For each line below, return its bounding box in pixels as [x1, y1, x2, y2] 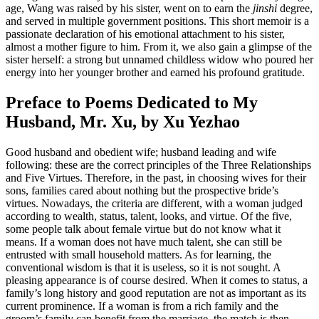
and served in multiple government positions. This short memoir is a [6, 14, 309, 27]
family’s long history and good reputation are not [6, 286, 226, 299]
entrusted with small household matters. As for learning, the [6, 248, 271, 261]
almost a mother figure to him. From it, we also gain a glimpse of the [6, 40, 312, 53]
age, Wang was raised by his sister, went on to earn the [6, 1, 253, 14]
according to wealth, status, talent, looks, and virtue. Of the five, [6, 209, 292, 222]
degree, [277, 1, 313, 14]
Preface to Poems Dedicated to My [6, 93, 258, 112]
